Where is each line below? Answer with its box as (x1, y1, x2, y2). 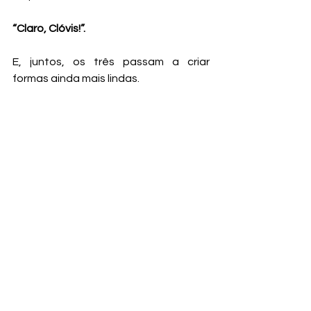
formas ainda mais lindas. (12, 72, 140, 84)
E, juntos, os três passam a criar (12, 56, 210, 67)
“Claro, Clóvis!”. (12, 22, 85, 34)
